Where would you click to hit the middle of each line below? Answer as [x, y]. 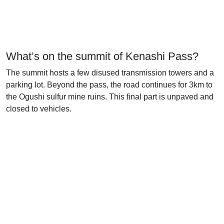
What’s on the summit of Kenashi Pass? [102, 56]
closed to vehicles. [39, 109]
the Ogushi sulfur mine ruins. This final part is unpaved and [110, 97]
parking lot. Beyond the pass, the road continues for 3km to [109, 85]
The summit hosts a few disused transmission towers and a [110, 73]
